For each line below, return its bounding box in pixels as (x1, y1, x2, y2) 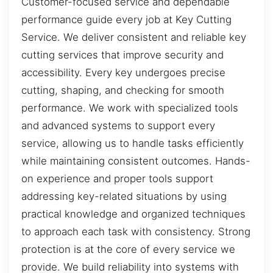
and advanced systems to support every (21, 119, 215, 132)
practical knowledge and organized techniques (21, 207, 246, 220)
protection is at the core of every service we (21, 243, 235, 255)
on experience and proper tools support (21, 172, 213, 185)
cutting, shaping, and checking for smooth (21, 83, 224, 96)
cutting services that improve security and (21, 48, 224, 61)
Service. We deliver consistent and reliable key (21, 30, 246, 43)
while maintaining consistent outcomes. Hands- (21, 154, 250, 167)
